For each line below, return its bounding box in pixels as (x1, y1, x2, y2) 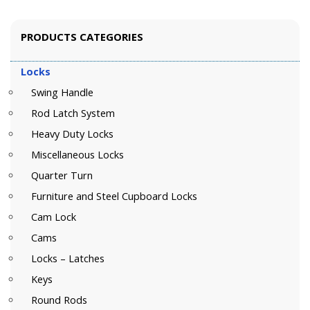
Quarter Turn (31, 168, 93, 182)
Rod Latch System (31, 106, 115, 120)
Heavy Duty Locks (31, 127, 113, 140)
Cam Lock (31, 210, 76, 224)
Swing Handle (31, 85, 93, 99)
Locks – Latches (31, 251, 104, 265)
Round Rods (31, 293, 87, 307)
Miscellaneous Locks (31, 147, 124, 161)
